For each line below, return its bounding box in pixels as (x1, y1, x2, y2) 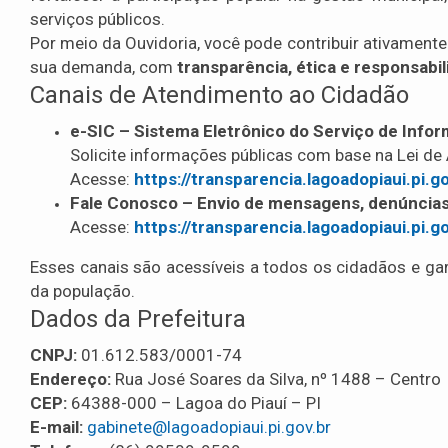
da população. (30, 281, 135, 302)
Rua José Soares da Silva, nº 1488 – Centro (111, 369, 441, 390)
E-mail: (30, 417, 83, 438)
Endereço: (30, 369, 111, 390)
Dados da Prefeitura (30, 305, 246, 334)
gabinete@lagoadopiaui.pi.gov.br (87, 417, 331, 438)
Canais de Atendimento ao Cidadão (30, 81, 409, 110)
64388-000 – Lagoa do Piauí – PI (67, 393, 321, 414)
